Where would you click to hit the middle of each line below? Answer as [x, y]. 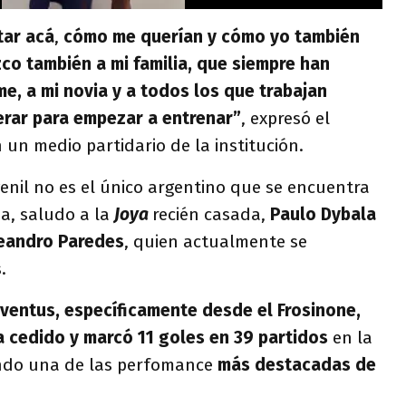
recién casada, [209, 214]
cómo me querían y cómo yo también [209, 36]
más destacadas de [297, 364]
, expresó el [285, 118]
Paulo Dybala [321, 214]
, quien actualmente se [216, 241]
